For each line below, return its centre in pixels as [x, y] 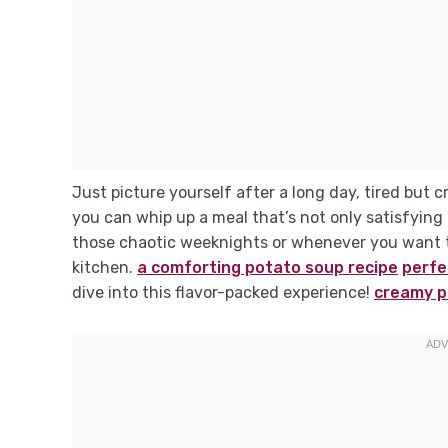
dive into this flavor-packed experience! [223, 293]
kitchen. [104, 268]
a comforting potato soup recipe [267, 268]
